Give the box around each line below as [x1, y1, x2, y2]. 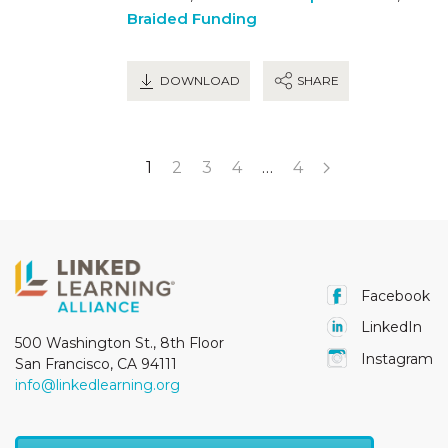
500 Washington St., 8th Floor [15, 334, 224, 353]
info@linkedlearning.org [15, 376, 180, 395]
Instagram [357, 349, 433, 368]
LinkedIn [357, 318, 422, 337]
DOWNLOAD [157, 72, 240, 88]
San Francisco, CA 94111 [15, 355, 177, 374]
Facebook [357, 286, 430, 305]
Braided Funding [127, 8, 257, 28]
